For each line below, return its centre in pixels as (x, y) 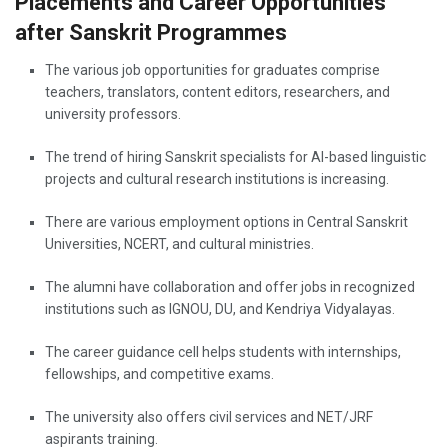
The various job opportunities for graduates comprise (212, 69)
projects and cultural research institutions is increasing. (217, 178)
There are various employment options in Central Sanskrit (226, 221)
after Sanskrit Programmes (151, 32)
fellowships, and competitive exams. (159, 373)
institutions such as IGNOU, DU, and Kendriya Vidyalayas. (220, 308)
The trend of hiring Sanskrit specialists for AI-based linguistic (235, 156)
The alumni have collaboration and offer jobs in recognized (230, 286)
